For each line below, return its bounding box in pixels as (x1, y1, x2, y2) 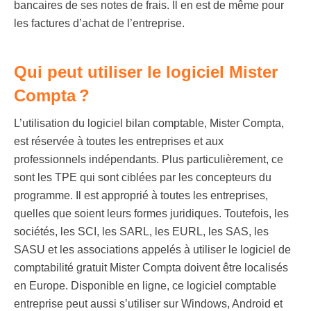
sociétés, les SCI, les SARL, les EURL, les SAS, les (14, 226, 269, 237)
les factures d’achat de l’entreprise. (14, 17, 187, 29)
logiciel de (237, 244, 291, 255)
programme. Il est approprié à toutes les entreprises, (14, 190, 268, 201)
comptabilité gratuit (14, 262, 107, 274)
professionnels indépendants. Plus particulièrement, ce (14, 153, 283, 165)
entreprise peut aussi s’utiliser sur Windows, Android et (14, 298, 283, 310)
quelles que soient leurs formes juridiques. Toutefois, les (14, 208, 289, 219)
